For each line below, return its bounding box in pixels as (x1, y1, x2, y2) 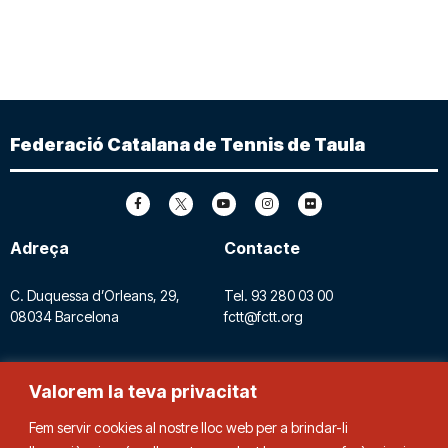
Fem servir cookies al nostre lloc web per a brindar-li (29, 418, 348, 436)
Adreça (10, 238, 69, 259)
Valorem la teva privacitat (29, 380, 257, 402)
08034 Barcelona (10, 307, 119, 325)
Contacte (224, 238, 300, 259)
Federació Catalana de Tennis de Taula (10, 134, 365, 156)
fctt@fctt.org (224, 307, 303, 325)
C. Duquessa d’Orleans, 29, (10, 286, 180, 304)
